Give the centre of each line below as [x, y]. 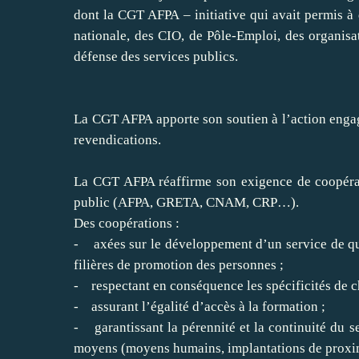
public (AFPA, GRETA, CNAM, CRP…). [186, 202]
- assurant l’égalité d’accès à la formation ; [200, 306]
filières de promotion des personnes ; [179, 264]
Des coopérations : [127, 223]
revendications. [117, 139]
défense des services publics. [156, 56]
